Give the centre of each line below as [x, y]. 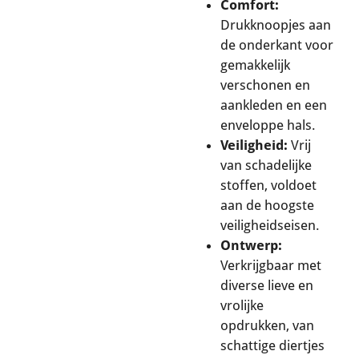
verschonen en [265, 85]
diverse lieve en [267, 286]
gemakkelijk [255, 65]
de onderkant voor [277, 45]
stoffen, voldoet [268, 186]
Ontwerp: [251, 246]
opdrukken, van [267, 326]
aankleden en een [274, 105]
